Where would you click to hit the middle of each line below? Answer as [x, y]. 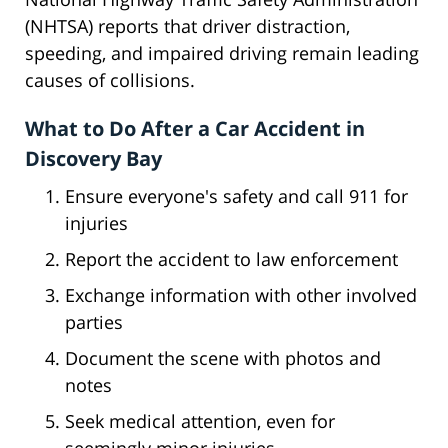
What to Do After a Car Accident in [195, 129]
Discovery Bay [93, 159]
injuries [96, 223]
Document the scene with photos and [223, 358]
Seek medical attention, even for [200, 421]
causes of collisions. [110, 80]
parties [94, 322]
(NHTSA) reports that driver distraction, [187, 26]
